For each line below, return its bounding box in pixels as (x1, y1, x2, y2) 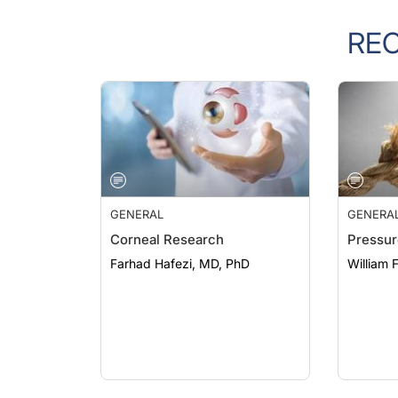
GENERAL (110, 189, 163, 203)
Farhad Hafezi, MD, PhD (110, 238, 250, 253)
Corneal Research (110, 213, 224, 230)
